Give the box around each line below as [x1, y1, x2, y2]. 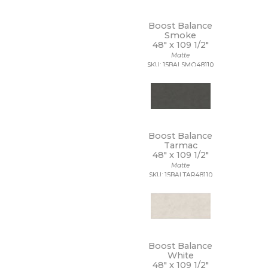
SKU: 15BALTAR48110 [148, 171, 212, 179]
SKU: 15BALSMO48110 [147, 61, 214, 69]
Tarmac [163, 140, 197, 151]
